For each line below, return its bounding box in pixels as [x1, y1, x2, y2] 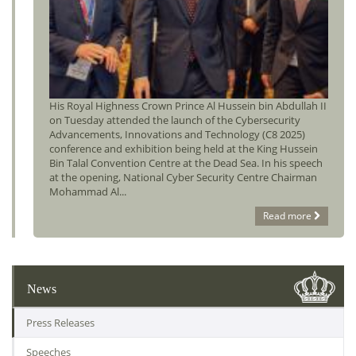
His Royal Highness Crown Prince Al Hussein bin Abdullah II [49, 99, 327, 114]
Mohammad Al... [49, 184, 126, 199]
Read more [263, 209, 311, 223]
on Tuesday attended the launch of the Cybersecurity [49, 113, 300, 128]
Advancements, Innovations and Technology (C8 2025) [49, 127, 305, 142]
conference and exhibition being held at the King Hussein [49, 141, 318, 157]
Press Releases [26, 315, 95, 331]
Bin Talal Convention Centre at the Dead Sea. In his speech [49, 156, 323, 171]
